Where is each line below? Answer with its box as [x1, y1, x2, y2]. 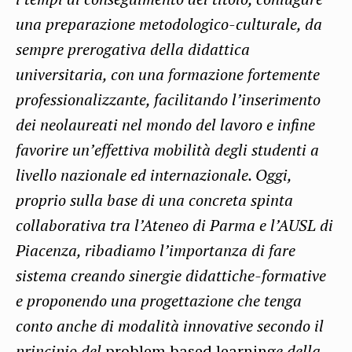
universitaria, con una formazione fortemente [16, 64, 320, 86]
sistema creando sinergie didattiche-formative [16, 265, 326, 287]
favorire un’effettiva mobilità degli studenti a [16, 139, 319, 161]
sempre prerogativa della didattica [16, 38, 250, 60]
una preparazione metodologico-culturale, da [16, 13, 322, 35]
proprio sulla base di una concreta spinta [16, 189, 293, 211]
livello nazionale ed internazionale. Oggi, [16, 164, 291, 186]
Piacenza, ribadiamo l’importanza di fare [16, 240, 295, 262]
